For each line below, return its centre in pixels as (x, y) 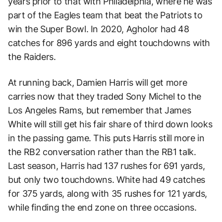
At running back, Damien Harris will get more (98, 82)
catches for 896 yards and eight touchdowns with (109, 43)
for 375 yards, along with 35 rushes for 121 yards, (108, 193)
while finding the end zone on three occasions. (102, 207)
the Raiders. (32, 56)
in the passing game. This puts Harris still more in (106, 138)
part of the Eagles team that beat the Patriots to (105, 15)
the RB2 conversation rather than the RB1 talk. (102, 152)
